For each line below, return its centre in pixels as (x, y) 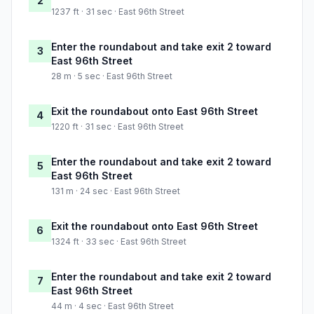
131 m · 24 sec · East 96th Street (116, 191)
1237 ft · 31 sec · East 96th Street (118, 12)
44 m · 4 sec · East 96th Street (112, 306)
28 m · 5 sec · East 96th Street (112, 76)
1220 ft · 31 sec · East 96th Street (117, 127)
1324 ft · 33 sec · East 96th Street (119, 242)
